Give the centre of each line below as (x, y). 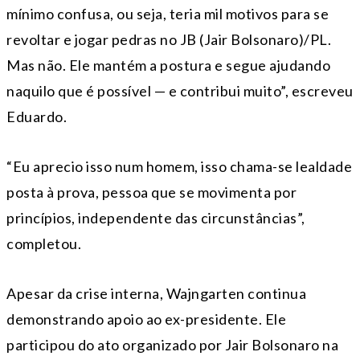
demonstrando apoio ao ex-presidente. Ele (146, 319)
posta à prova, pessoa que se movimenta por (151, 192)
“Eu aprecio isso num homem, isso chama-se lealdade (179, 166)
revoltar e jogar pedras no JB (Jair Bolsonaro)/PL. (169, 39)
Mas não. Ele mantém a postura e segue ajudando (168, 65)
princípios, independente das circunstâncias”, (156, 217)
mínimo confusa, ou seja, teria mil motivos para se (168, 13)
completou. (44, 243)
